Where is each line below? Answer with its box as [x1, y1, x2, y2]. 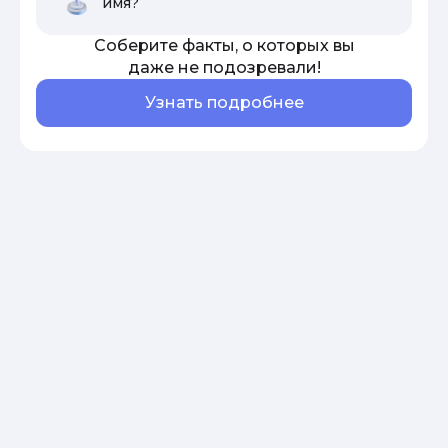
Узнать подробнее [144, 92, 304, 112]
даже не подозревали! [127, 57, 321, 77]
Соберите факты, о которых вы [93, 35, 355, 55]
